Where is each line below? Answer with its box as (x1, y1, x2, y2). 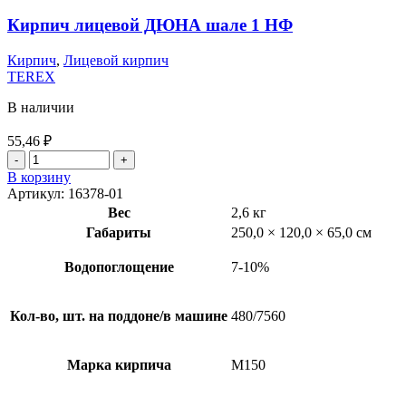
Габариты (86, 224, 151, 240)
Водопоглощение (63, 258, 174, 275)
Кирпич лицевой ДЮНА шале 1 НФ (7, 15, 293, 35)
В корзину (7, 169, 71, 185)
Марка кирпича (66, 356, 171, 372)
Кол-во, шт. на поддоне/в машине (10, 307, 227, 324)
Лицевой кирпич (63, 52, 169, 68)
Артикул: (7, 185, 68, 201)
